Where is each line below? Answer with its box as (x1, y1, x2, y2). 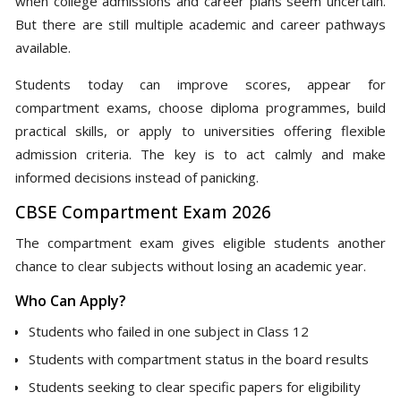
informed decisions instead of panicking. (15, 167, 259, 186)
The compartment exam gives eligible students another (15, 233, 386, 252)
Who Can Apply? (15, 290, 126, 311)
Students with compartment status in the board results (29, 349, 369, 368)
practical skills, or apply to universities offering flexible (15, 121, 386, 140)
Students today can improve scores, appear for (15, 74, 386, 93)
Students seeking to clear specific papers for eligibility (29, 377, 361, 396)
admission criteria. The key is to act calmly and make (15, 144, 386, 163)
